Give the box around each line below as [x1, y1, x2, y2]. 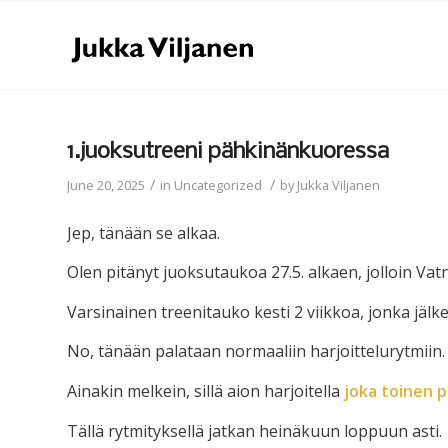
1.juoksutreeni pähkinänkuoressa [67, 140, 389, 164]
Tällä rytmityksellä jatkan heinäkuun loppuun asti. [67, 419, 442, 442]
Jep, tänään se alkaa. [67, 221, 220, 244]
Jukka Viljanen [297, 176, 380, 194]
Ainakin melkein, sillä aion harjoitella [67, 379, 344, 402]
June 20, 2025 [67, 176, 145, 194]
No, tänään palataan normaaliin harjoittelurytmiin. [67, 340, 445, 363]
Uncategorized [174, 176, 262, 194]
